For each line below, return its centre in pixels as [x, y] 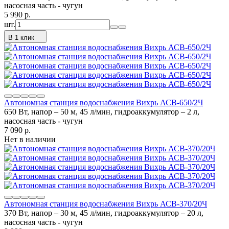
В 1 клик [21, 37]
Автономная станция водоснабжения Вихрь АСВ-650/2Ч [104, 102]
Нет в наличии [30, 139]
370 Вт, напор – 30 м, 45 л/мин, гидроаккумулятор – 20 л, [104, 213]
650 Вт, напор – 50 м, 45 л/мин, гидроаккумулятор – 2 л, [102, 111]
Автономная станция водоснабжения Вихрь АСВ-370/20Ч [106, 203]
